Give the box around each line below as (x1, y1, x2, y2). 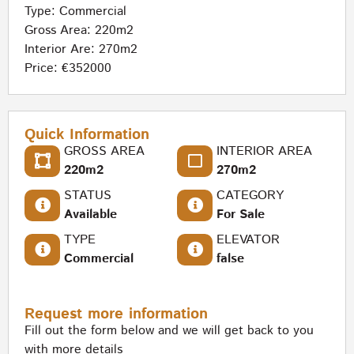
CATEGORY (217, 186, 284, 205)
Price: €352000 (24, 59, 111, 78)
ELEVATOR (217, 231, 280, 250)
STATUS (64, 186, 111, 205)
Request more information (24, 303, 208, 326)
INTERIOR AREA (217, 142, 312, 161)
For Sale (217, 205, 265, 224)
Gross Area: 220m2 (24, 21, 134, 40)
